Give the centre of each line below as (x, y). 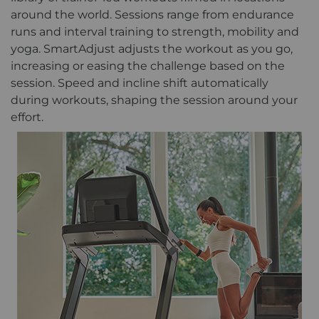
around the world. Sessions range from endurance (152, 15)
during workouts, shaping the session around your (154, 100)
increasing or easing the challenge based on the (148, 66)
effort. (28, 117)
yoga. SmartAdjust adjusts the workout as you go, (152, 49)
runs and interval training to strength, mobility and (155, 32)
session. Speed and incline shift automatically (140, 83)
